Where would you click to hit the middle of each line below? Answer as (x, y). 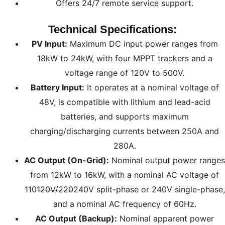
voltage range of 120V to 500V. (125, 73)
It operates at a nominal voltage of (151, 87)
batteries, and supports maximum (125, 116)
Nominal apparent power (165, 218)
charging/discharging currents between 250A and (125, 131)
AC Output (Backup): (76, 218)
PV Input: (49, 43)
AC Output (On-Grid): (67, 160)
